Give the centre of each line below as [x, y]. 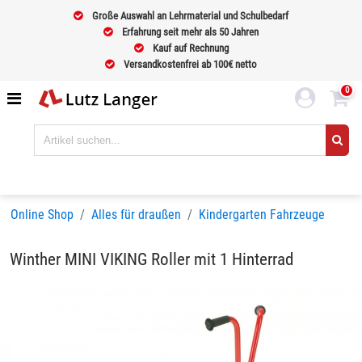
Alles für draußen [136, 215]
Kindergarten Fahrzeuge [262, 215]
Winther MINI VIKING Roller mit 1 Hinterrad [152, 259]
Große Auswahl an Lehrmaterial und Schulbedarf [190, 16]
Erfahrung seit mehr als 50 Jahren [189, 32]
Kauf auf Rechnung [189, 48]
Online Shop [42, 215]
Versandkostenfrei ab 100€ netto [189, 64]
